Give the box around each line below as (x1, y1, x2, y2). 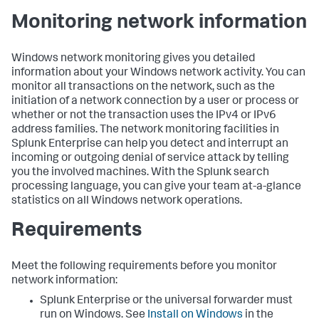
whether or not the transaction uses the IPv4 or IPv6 (11, 110, 276, 122)
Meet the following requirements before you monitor (11, 261, 277, 273)
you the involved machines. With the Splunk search (11, 167, 269, 179)
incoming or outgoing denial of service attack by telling (11, 153, 289, 164)
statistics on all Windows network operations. (11, 196, 242, 207)
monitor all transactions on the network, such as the (11, 82, 275, 93)
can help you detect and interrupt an (102, 139, 288, 150)
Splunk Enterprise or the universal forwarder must (40, 296, 293, 307)
